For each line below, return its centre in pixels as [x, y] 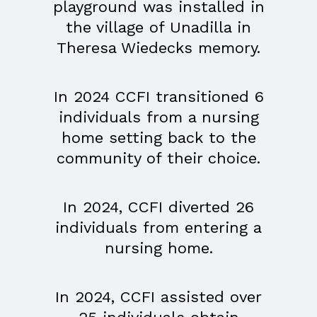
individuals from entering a [158, 228]
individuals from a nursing [158, 117]
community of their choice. [158, 158]
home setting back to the [158, 138]
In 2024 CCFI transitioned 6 [158, 97]
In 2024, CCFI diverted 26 [158, 207]
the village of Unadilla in [158, 28]
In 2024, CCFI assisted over [158, 297]
